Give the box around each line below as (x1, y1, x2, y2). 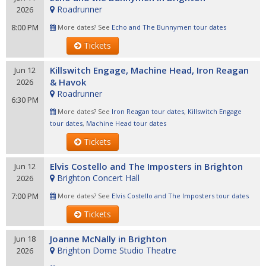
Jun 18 (14, 233, 36, 244)
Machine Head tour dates (86, 119, 166, 128)
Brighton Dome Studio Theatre (57, 245, 176, 256)
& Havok (50, 76, 86, 88)
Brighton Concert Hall (57, 172, 140, 183)
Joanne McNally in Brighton (50, 233, 167, 245)
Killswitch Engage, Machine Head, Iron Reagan (50, 64, 249, 76)
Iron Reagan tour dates (112, 107, 184, 116)
